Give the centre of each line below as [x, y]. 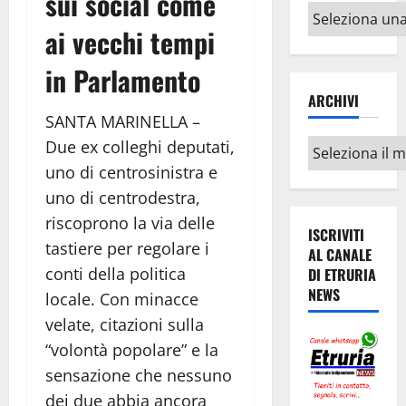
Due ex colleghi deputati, [140, 147]
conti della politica [116, 274]
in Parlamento [123, 81]
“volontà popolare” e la [132, 350]
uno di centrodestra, [123, 198]
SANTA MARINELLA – [123, 122]
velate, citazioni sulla [125, 325]
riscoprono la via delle [130, 223]
